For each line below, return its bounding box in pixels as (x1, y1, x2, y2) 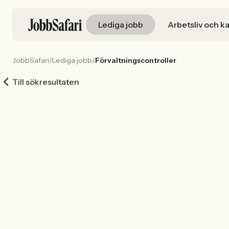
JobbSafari (12, 56, 49, 65)
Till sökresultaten (12, 77, 79, 87)
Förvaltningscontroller (95, 56, 176, 65)
